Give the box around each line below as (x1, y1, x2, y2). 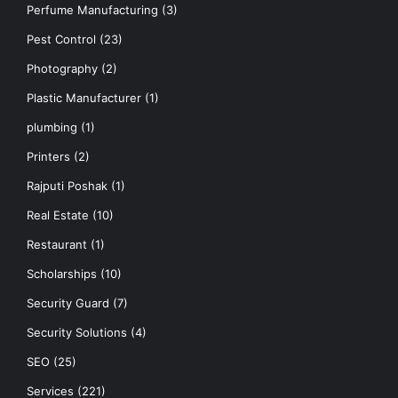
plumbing (27, 119, 77, 134)
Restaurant (27, 236, 87, 251)
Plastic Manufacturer (27, 90, 141, 105)
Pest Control (27, 31, 96, 46)
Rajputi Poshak (27, 178, 107, 193)
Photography (27, 60, 98, 76)
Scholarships (27, 266, 97, 281)
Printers (27, 148, 70, 163)
